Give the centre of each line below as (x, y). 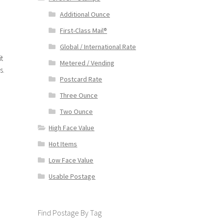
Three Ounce (79, 96)
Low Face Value (71, 160)
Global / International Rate (98, 47)
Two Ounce (76, 112)
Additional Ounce (85, 14)
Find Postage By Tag (69, 213)
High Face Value (72, 128)
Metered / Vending (87, 63)
